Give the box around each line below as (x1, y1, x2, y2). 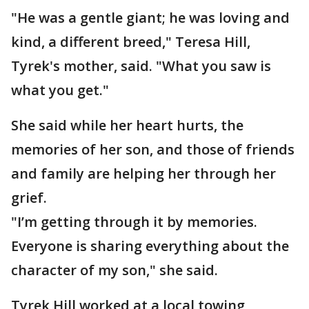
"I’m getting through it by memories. (11, 212, 257, 231)
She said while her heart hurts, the (11, 116, 243, 134)
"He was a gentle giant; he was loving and (11, 8, 290, 27)
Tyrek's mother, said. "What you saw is (11, 57, 271, 75)
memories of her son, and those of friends (11, 140, 295, 159)
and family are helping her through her (11, 164, 276, 183)
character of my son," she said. (11, 261, 218, 279)
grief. (11, 188, 47, 207)
